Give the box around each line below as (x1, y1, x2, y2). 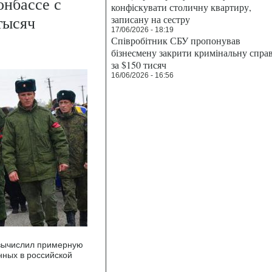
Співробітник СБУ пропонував (111, 34, 240, 47)
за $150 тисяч (111, 58, 166, 71)
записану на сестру (111, 13, 190, 25)
